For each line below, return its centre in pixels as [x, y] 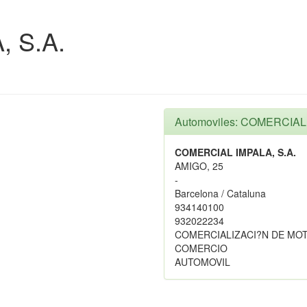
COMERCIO [201, 248]
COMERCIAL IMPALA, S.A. [235, 152]
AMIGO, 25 [199, 166]
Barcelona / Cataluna [220, 193]
